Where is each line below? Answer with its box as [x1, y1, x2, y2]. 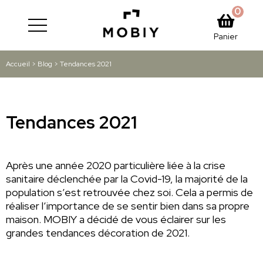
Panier [214, 31, 238, 42]
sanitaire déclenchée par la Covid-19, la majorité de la [6, 172, 248, 186]
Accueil [6, 59, 30, 69]
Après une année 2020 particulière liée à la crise [6, 159, 225, 172]
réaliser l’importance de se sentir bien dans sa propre [6, 199, 249, 213]
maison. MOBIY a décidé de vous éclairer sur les [6, 213, 226, 226]
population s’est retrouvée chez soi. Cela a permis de [6, 186, 253, 199]
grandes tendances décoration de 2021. [6, 226, 190, 240]
